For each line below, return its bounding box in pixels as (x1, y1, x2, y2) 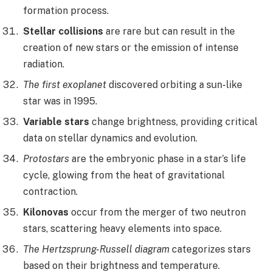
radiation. (23, 58, 64, 70)
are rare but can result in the (103, 25, 235, 38)
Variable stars (23, 116, 89, 128)
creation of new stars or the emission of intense (23, 42, 239, 54)
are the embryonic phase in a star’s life (69, 153, 246, 165)
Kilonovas (23, 206, 69, 219)
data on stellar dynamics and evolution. (23, 132, 197, 144)
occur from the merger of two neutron (69, 206, 246, 219)
